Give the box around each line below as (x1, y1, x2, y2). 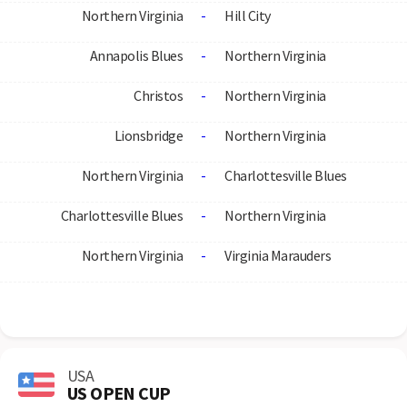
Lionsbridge (114, 126, 183, 144)
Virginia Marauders (224, 246, 331, 264)
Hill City (224, 6, 271, 25)
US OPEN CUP (67, 381, 171, 404)
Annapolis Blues (89, 46, 183, 65)
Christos (134, 86, 183, 104)
